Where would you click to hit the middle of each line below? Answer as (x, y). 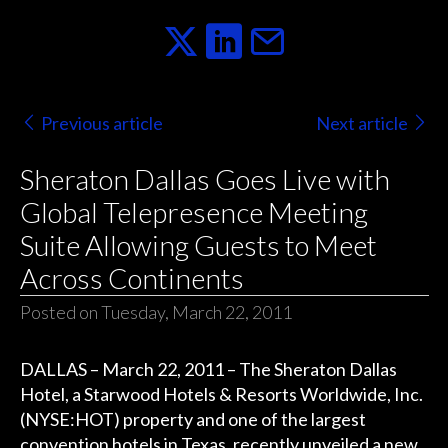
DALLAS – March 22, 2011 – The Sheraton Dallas (208, 369)
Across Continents (131, 278)
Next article (362, 122)
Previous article (101, 122)
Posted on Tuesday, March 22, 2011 (155, 312)
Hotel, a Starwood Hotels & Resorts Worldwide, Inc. (221, 394)
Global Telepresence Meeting (193, 212)
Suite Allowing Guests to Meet (198, 245)
